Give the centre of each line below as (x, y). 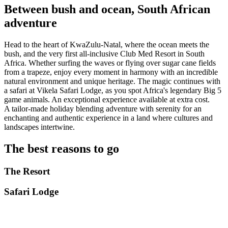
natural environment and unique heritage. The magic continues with (112, 81)
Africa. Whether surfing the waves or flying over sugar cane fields (110, 63)
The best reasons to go (62, 148)
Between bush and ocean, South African (107, 9)
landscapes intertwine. (39, 127)
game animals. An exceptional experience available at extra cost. (107, 99)
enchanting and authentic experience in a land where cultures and (108, 118)
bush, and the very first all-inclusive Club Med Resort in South (104, 53)
